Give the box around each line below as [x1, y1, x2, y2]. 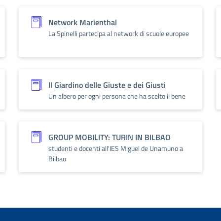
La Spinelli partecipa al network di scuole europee [48, 28, 189, 38]
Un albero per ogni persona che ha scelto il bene [48, 91, 185, 101]
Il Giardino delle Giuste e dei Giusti [48, 79, 166, 91]
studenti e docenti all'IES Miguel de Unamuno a [48, 143, 183, 153]
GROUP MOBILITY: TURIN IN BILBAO [48, 131, 171, 143]
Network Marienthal [48, 16, 117, 28]
